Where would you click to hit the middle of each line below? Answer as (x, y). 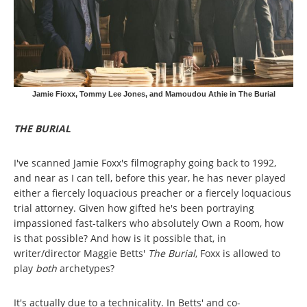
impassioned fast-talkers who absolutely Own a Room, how (149, 223)
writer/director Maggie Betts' (81, 254)
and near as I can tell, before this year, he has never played (150, 178)
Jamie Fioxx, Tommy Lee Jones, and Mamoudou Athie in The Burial (153, 94)
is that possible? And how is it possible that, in (120, 238)
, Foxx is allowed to (238, 254)
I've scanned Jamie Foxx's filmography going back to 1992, (145, 163)
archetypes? (87, 269)
